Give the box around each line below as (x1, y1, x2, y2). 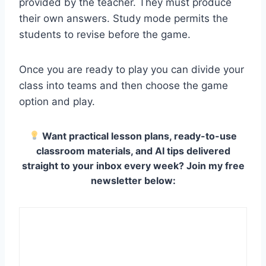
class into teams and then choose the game (19, 79, 228, 91)
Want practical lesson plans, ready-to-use (40, 129, 237, 142)
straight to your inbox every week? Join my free (21, 159, 245, 172)
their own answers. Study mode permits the (19, 12, 228, 24)
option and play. (19, 95, 95, 107)
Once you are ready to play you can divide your (19, 63, 244, 75)
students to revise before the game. (19, 28, 191, 40)
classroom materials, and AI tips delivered (36, 144, 230, 157)
